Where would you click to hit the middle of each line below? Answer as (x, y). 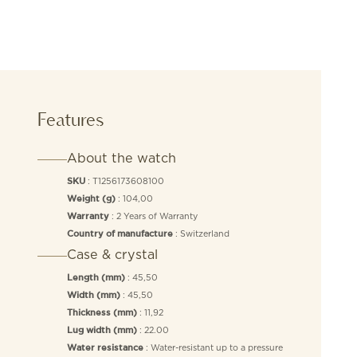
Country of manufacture (120, 235)
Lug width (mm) (102, 331)
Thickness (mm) (102, 314)
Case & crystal (112, 255)
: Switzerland (201, 234)
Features (71, 120)
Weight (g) (91, 200)
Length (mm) (96, 279)
